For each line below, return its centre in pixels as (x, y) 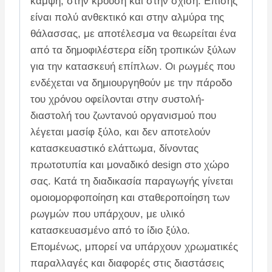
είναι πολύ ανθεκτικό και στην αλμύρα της (127, 18)
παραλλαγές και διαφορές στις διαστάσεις (127, 263)
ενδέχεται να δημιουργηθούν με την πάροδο (131, 83)
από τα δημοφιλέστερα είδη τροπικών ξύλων (133, 50)
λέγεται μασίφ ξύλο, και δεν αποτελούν (121, 132)
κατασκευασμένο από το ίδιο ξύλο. (110, 231)
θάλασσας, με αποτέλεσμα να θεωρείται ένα (133, 34)
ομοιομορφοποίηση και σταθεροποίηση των (130, 198)
